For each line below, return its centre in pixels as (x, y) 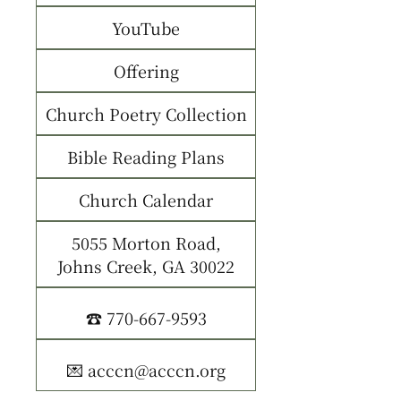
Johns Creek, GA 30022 (146, 266)
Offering (146, 71)
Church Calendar (146, 200)
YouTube (146, 28)
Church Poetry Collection (146, 114)
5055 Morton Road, (146, 243)
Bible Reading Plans (146, 157)
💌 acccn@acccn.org (146, 370)
